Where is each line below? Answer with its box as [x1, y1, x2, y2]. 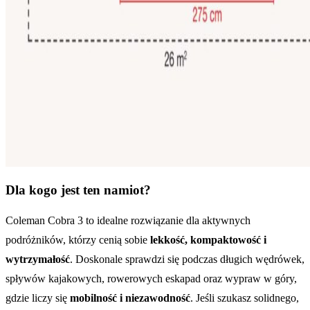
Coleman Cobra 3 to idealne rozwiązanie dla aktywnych [6, 214, 250, 226]
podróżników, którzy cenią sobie [6, 233, 150, 246]
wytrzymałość [6, 253, 70, 265]
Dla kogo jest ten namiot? [6, 183, 151, 198]
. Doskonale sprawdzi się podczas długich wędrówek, [70, 253, 304, 265]
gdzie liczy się [6, 291, 70, 304]
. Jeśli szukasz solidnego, [190, 291, 299, 304]
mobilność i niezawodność [70, 291, 190, 304]
